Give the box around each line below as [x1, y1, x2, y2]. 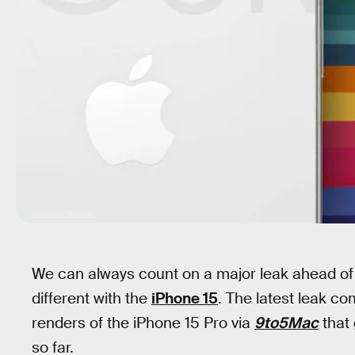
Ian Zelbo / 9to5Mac [32, 209, 95, 219]
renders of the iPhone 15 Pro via [32, 313, 254, 333]
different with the [32, 288, 151, 308]
